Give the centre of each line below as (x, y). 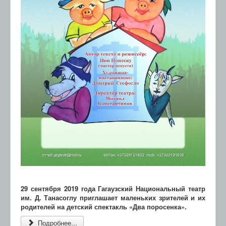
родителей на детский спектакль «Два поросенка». (104, 207)
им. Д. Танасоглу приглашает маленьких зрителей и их (113, 198)
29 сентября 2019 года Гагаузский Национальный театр (113, 189)
